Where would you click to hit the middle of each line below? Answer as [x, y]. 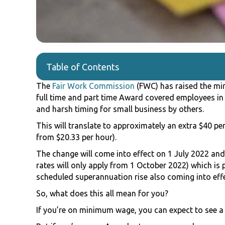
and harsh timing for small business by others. [120, 109]
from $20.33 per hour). [76, 137]
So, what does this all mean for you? [102, 194]
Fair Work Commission [93, 86]
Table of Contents [83, 67]
